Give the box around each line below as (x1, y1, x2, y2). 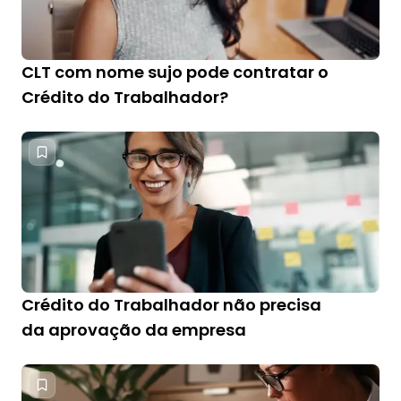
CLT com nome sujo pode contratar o (21, 61, 328, 83)
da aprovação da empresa (21, 319, 246, 341)
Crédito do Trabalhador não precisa (21, 294, 321, 316)
